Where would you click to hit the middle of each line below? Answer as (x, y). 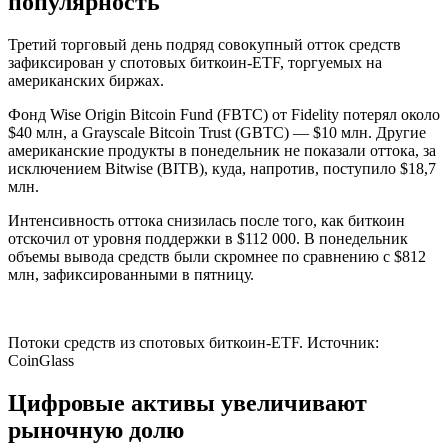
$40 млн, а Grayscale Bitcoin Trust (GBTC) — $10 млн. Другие (217, 132)
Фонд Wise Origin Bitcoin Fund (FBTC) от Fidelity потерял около (224, 114)
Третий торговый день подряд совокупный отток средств (204, 44)
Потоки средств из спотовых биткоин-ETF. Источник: (193, 342)
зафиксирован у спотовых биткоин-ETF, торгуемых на (195, 62)
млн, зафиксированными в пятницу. (131, 274)
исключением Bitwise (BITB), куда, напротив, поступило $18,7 (222, 168)
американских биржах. (86, 80)
